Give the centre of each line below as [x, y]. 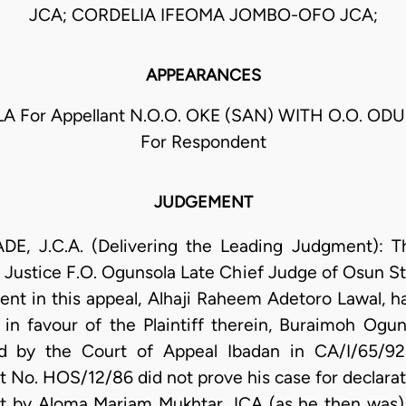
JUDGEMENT [203, 203]
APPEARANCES [203, 76]
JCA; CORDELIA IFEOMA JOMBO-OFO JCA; [203, 15]
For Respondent [203, 142]
